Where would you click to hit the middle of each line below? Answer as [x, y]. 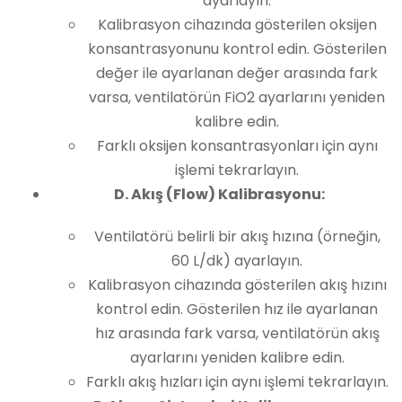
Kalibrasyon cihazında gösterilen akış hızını [237, 285]
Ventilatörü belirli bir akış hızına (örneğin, [237, 236]
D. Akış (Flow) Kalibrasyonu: [219, 194]
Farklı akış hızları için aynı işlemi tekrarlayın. [237, 382]
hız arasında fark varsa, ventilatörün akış [237, 333]
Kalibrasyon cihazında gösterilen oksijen [237, 25]
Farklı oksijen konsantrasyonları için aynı [237, 146]
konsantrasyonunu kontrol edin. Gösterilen [237, 49]
